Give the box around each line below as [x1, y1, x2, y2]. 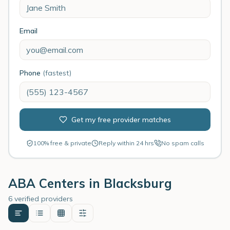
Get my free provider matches [71, 115, 171, 124]
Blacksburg [104, 176, 172, 191]
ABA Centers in [8, 176, 104, 191]
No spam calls [161, 139, 204, 147]
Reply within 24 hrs [98, 139, 154, 147]
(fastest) [43, 68, 71, 78]
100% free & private [33, 139, 91, 147]
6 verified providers [8, 194, 73, 203]
